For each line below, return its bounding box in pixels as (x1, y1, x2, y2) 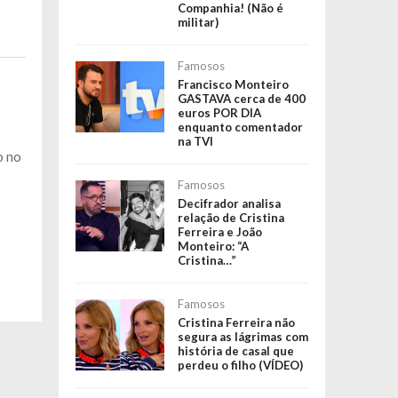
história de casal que (177, 343, 294, 358)
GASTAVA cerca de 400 (177, 91, 306, 106)
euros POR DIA (177, 105, 261, 120)
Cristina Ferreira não (177, 314, 295, 330)
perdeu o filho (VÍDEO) (177, 357, 303, 372)
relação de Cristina (177, 210, 284, 225)
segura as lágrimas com (177, 329, 308, 344)
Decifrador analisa (177, 195, 281, 211)
